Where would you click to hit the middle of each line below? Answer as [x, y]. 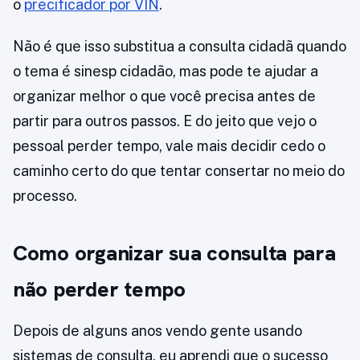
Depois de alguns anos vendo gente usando [157, 331]
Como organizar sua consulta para [174, 254]
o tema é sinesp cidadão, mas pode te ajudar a [166, 72]
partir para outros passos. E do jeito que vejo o [165, 121]
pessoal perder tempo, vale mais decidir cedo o [169, 146]
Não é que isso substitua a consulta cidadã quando [180, 47]
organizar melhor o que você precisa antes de [164, 96]
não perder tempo [99, 290]
